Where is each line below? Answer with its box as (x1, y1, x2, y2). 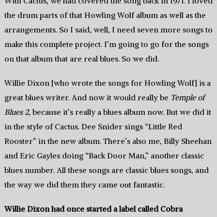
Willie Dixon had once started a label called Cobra (4, 204, 183, 214)
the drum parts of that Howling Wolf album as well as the (4, 10, 206, 20)
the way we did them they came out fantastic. (4, 180, 165, 190)
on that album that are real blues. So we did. (4, 54, 159, 64)
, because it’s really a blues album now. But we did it (28, 107, 211, 117)
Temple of (170, 93, 205, 103)
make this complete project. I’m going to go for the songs (4, 39, 209, 49)
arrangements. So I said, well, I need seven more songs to (4, 25, 213, 35)
